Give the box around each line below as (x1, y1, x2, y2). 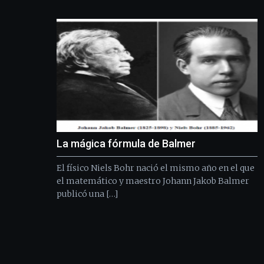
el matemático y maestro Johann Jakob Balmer (57, 175, 249, 186)
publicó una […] (57, 188, 118, 199)
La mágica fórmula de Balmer (57, 137, 196, 150)
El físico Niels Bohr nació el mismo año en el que (57, 162, 255, 173)
